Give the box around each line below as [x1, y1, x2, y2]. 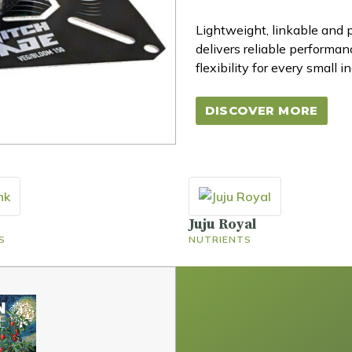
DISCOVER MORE [205, 102, 318, 118]
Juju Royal [189, 214, 256, 233]
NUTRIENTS [189, 233, 251, 245]
